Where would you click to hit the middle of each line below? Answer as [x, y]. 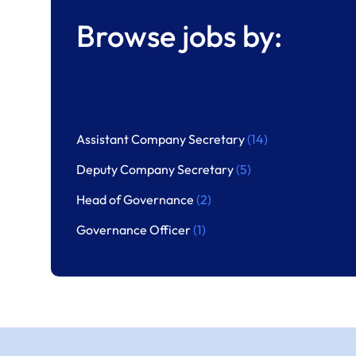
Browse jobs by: [179, 36]
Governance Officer [135, 230]
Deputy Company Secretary [156, 169]
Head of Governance [136, 199]
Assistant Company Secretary [162, 139]
